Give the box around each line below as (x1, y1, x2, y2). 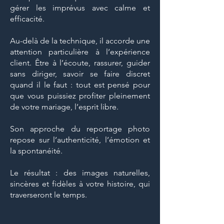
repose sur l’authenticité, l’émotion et (10, 134, 150, 144)
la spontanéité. (10, 145, 62, 155)
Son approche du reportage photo (10, 123, 150, 133)
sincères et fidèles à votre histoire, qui (10, 178, 150, 188)
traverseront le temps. (10, 189, 87, 199)
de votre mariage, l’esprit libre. (10, 101, 118, 111)
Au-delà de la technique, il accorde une (10, 35, 150, 45)
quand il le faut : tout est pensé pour (10, 79, 150, 89)
